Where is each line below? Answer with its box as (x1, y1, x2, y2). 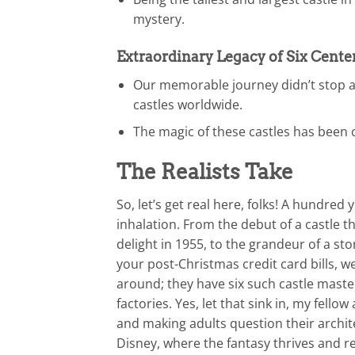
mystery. (132, 10, 185, 28)
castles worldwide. (132, 95, 242, 113)
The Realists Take (116, 159, 293, 185)
